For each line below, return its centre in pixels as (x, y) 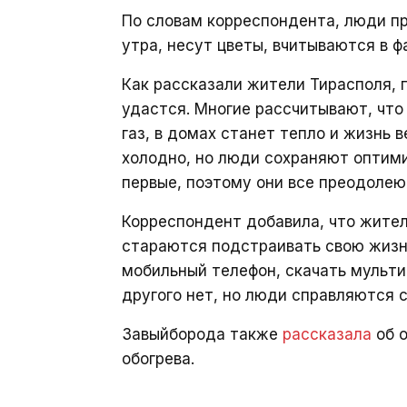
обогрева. (158, 359)
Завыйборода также (202, 334)
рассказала (327, 334)
